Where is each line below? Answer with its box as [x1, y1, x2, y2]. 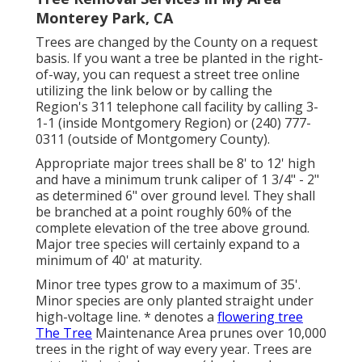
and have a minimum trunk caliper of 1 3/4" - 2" [36, 170, 319, 188]
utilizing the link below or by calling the [36, 81, 272, 99]
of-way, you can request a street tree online [36, 65, 300, 83]
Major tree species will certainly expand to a [36, 234, 300, 253]
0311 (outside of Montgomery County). [36, 129, 270, 148]
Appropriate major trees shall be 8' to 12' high [36, 154, 315, 172]
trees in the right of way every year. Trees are [36, 339, 312, 358]
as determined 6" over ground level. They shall [36, 186, 315, 204]
